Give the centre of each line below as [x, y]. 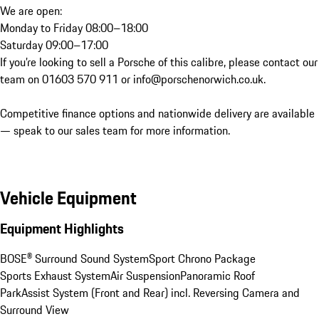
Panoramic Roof [218, 275]
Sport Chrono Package [202, 258]
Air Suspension [145, 275]
